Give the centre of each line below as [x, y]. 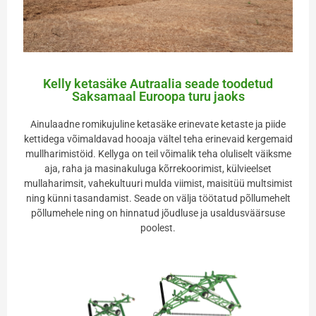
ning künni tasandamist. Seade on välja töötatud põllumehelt [158, 198]
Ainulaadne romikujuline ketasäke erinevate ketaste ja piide [158, 124]
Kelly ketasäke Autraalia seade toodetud [158, 83]
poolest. [158, 227]
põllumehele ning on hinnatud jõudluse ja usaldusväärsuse [158, 213]
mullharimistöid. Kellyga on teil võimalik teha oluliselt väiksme [158, 153]
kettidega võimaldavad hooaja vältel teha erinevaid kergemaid [158, 139]
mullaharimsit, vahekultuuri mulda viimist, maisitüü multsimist [158, 183]
